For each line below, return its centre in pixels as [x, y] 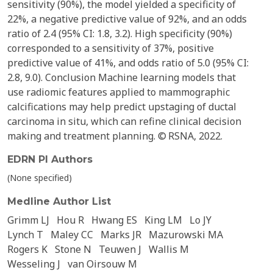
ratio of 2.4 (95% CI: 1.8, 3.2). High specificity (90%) [120, 34]
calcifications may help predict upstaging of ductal [122, 107]
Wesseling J [34, 264]
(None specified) [40, 178]
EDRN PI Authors [50, 159]
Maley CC [72, 235]
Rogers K [27, 249]
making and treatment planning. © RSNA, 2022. [115, 136]
